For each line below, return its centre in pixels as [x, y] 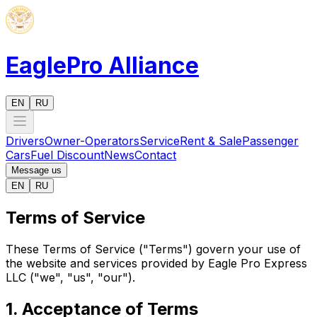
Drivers [25, 140]
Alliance [154, 66]
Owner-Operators [92, 140]
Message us [36, 170]
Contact [155, 155]
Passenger [270, 140]
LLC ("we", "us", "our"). [70, 277]
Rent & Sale [211, 140]
